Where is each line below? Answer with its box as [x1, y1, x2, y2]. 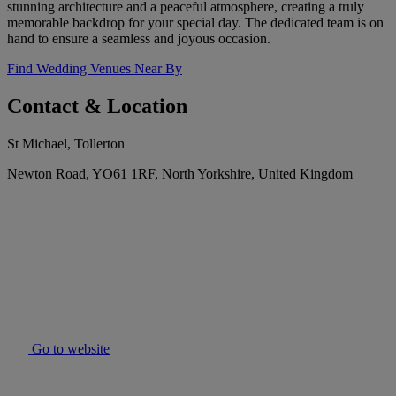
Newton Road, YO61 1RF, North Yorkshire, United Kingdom [7, 166, 353, 182]
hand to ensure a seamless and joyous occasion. [7, 31, 270, 47]
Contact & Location [7, 95, 187, 118]
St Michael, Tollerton [7, 136, 125, 152]
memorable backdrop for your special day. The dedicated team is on [7, 15, 384, 31]
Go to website [28, 341, 110, 357]
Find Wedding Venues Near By [7, 61, 182, 77]
